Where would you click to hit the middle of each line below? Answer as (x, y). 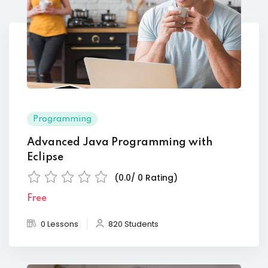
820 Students (133, 224)
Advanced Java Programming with (120, 142)
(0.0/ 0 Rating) (146, 177)
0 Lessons (60, 224)
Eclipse (45, 157)
